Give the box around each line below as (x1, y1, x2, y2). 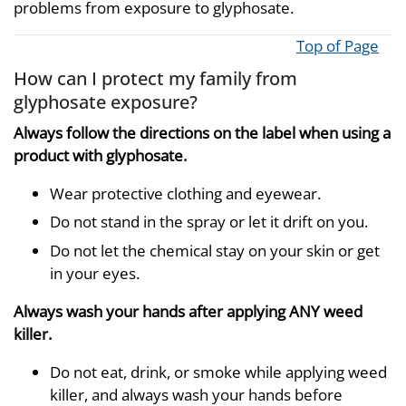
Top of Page (296, 35, 379, 57)
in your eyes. (50, 263, 140, 285)
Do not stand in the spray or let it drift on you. (50, 211, 368, 233)
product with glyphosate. (14, 144, 187, 166)
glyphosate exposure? (14, 89, 198, 115)
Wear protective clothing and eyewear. (50, 182, 321, 204)
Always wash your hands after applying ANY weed (14, 301, 362, 323)
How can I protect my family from (14, 65, 297, 92)
